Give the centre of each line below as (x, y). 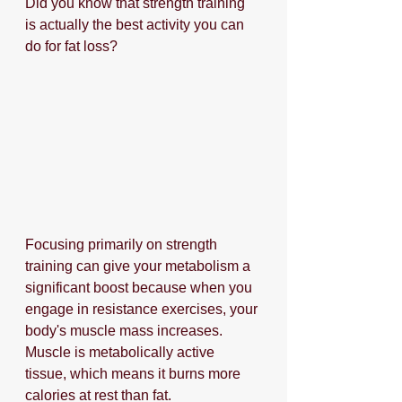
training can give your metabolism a (140, 267)
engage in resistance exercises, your (143, 310)
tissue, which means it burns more (135, 374)
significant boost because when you (140, 288)
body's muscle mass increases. (126, 331)
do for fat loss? (71, 47)
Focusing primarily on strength (123, 245)
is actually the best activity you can (136, 25)
